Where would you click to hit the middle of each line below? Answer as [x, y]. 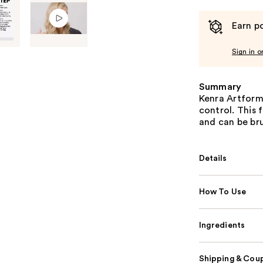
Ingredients [222, 226]
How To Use [222, 192]
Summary [220, 87]
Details [213, 159]
